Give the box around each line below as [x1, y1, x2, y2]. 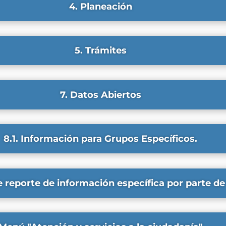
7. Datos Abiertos [60, 89, 141, 100]
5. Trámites [74, 45, 127, 56]
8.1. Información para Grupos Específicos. [4, 133, 197, 145]
